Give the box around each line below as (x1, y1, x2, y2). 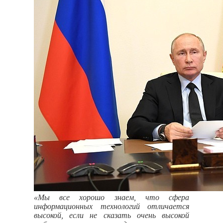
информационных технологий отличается (34, 202, 189, 211)
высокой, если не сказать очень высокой (34, 211, 189, 220)
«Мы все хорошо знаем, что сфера (34, 193, 189, 202)
